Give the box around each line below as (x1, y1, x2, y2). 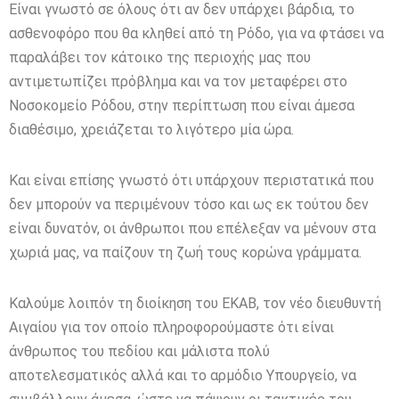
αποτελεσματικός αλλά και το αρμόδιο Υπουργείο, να (9, 366, 356, 384)
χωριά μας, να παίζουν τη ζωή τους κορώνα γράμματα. (9, 243, 362, 261)
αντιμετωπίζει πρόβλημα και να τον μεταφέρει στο (9, 72, 347, 90)
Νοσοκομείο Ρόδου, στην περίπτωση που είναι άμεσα (9, 96, 354, 114)
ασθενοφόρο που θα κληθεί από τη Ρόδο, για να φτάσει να (9, 24, 384, 42)
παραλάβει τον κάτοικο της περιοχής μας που (9, 48, 311, 66)
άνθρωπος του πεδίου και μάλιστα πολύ (9, 342, 270, 360)
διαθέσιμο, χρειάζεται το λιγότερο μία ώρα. (9, 120, 294, 138)
